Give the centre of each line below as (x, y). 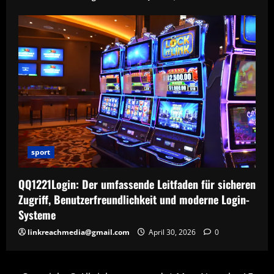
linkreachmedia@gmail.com (79, 232)
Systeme (37, 214)
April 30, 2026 (172, 232)
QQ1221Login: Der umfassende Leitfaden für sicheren (137, 184)
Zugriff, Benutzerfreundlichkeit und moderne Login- (134, 199)
